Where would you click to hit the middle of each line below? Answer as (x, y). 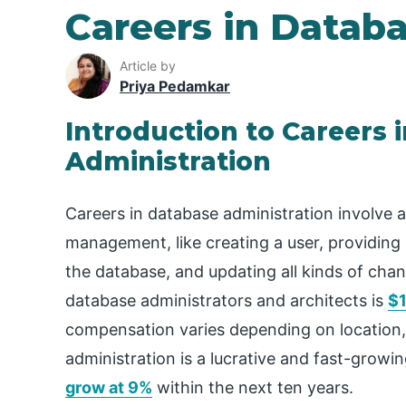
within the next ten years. (253, 388)
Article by (148, 65)
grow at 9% (109, 388)
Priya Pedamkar (175, 86)
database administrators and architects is (227, 301)
